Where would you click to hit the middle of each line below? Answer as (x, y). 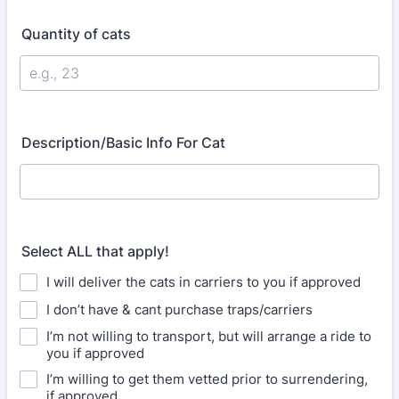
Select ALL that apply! (95, 251)
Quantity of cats (76, 34)
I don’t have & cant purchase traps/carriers (179, 309)
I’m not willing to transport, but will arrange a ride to (209, 336)
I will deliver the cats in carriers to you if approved (204, 282)
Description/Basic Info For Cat (123, 142)
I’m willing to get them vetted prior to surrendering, (207, 379)
